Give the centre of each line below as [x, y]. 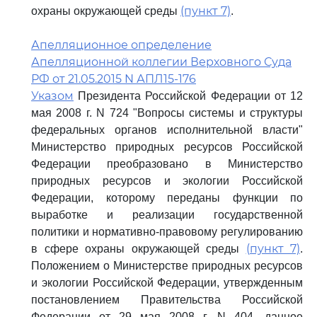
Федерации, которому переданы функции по [167, 198]
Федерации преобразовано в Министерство [167, 164]
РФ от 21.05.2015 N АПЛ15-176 [114, 79]
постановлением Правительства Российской [167, 300]
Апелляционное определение [121, 45]
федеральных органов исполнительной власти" [167, 130]
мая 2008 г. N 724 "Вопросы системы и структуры [167, 113]
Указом [52, 96]
